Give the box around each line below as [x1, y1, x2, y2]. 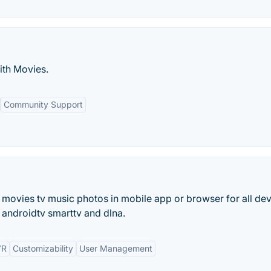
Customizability [13, 243, 73, 253]
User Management [79, 243, 152, 253]
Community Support [4, 99, 83, 109]
